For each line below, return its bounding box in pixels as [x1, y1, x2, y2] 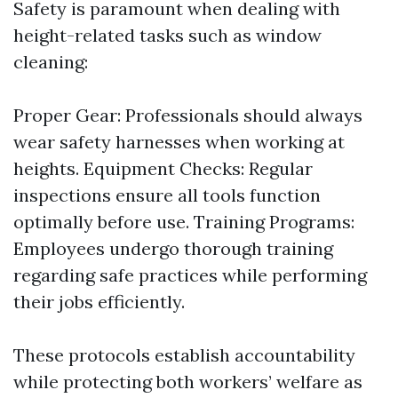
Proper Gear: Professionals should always [13, 104, 362, 126]
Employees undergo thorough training [13, 237, 333, 259]
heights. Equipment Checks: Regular [13, 157, 313, 179]
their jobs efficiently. [13, 291, 185, 313]
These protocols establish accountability [13, 344, 355, 366]
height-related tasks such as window [13, 24, 322, 46]
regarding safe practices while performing [13, 264, 367, 286]
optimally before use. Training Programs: [13, 211, 354, 233]
